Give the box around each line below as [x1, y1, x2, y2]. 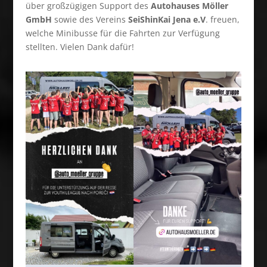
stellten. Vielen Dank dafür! [25, 41, 134, 53]
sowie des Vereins [51, 14, 126, 26]
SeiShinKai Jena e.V [125, 14, 206, 26]
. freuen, [205, 14, 240, 26]
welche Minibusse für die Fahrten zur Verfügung [25, 27, 220, 39]
